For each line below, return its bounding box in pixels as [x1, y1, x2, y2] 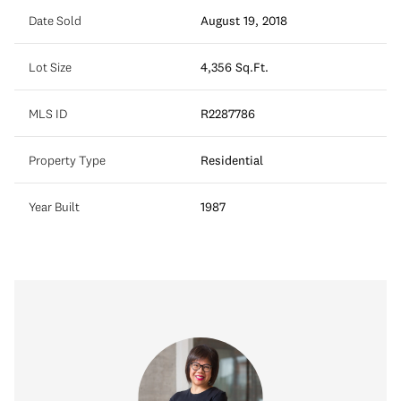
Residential [200, 151, 263, 168]
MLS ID [29, 105, 67, 122]
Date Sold [29, 12, 81, 29]
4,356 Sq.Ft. [200, 58, 269, 75]
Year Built [29, 198, 80, 215]
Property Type [29, 151, 106, 168]
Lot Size [29, 58, 72, 75]
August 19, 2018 [200, 12, 287, 29]
